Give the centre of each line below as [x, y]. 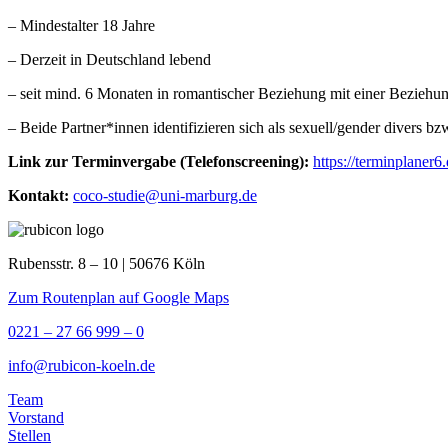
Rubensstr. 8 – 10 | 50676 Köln [106, 263]
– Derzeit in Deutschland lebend [109, 59]
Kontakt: [38, 195]
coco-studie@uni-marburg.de [165, 195]
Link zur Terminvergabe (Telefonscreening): [158, 161]
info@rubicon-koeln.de [81, 365]
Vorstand [36, 417]
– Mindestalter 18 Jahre [81, 25]
